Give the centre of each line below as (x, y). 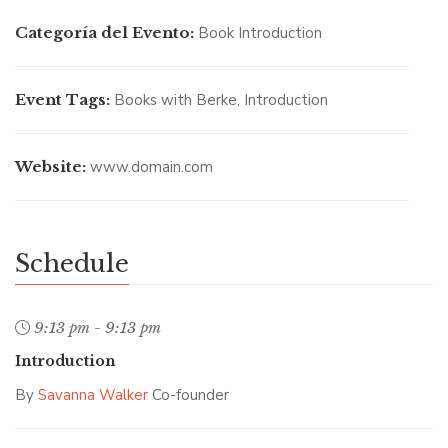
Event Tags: (62, 100)
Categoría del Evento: (104, 33)
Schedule (72, 264)
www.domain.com (151, 167)
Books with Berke (175, 100)
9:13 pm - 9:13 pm (97, 328)
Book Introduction (260, 33)
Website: (50, 167)
